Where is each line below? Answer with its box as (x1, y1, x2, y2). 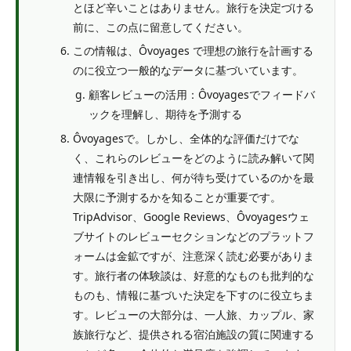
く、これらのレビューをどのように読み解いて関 (73, 150, 314, 165)
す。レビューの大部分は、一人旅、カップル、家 (73, 306, 314, 322)
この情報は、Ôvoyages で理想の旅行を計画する (73, 43, 313, 59)
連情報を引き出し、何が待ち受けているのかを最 (73, 169, 314, 185)
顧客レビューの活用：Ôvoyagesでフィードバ (89, 86, 315, 102)
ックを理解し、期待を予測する (89, 106, 242, 121)
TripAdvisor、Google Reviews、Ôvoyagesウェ (73, 208, 309, 224)
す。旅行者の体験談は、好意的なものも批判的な (73, 267, 314, 283)
